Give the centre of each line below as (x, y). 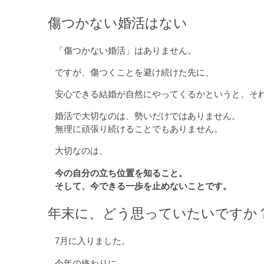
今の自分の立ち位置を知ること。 (121, 173)
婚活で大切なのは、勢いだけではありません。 (148, 116)
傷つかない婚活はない (118, 23)
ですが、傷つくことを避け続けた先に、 (135, 72)
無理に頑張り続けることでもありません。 (139, 129)
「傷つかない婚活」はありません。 (126, 50)
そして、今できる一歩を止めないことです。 (143, 186)
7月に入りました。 (93, 241)
